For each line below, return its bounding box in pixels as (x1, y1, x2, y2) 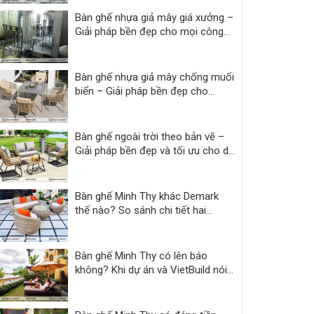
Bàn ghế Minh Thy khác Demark (75, 189, 219, 203)
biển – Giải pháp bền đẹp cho (75, 84, 208, 97)
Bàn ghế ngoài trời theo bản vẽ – (75, 130, 224, 143)
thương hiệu (75, 217, 130, 231)
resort (75, 98, 103, 111)
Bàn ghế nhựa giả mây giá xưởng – (75, 11, 233, 24)
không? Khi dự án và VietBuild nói (75, 263, 227, 276)
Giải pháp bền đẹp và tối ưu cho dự (75, 144, 235, 157)
